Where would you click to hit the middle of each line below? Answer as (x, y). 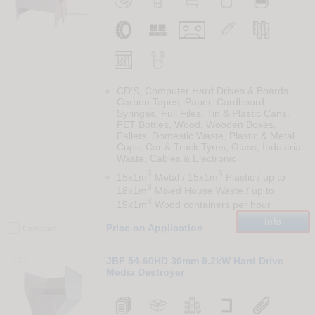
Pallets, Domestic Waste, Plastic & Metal (205, 135)
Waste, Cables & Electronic (176, 158)
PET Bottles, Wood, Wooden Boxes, (196, 124)
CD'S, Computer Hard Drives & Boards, (204, 90)
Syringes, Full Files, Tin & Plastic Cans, (203, 113)
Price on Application (154, 227)
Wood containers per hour (211, 204)
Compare (39, 228)
